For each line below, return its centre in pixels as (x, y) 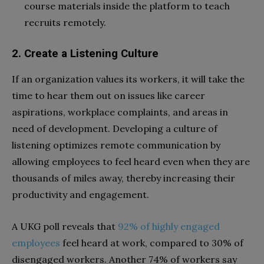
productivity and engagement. (80, 194)
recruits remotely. (65, 22)
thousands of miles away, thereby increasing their (123, 178)
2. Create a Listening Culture (85, 53)
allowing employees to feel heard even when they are (131, 161)
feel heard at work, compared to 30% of (152, 242)
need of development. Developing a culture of (115, 128)
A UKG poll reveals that (65, 226)
